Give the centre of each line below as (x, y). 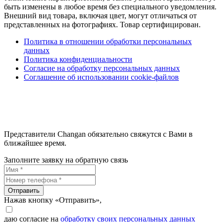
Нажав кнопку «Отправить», (53, 200)
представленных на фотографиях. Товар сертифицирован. (102, 25)
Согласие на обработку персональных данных (102, 68)
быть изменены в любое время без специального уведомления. (110, 7)
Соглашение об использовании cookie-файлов (101, 77)
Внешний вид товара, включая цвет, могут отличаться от (100, 16)
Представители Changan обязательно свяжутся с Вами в (98, 134)
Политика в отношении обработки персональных (108, 42)
